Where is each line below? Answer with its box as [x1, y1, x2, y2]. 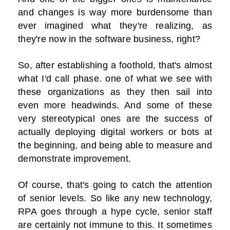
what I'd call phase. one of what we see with [18, 73, 212, 84]
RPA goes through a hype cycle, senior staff [18, 206, 212, 217]
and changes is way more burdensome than [18, 7, 212, 18]
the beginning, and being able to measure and [18, 140, 212, 151]
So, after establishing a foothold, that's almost [18, 60, 212, 71]
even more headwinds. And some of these [18, 100, 212, 111]
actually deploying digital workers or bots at [18, 127, 212, 138]
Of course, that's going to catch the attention [18, 180, 212, 190]
